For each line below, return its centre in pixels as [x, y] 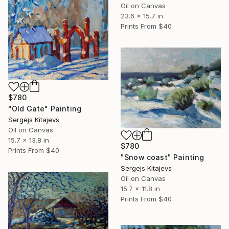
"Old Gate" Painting [45, 108]
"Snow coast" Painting [163, 157]
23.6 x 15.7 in [142, 16]
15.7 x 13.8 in [29, 140]
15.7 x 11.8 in [140, 189]
